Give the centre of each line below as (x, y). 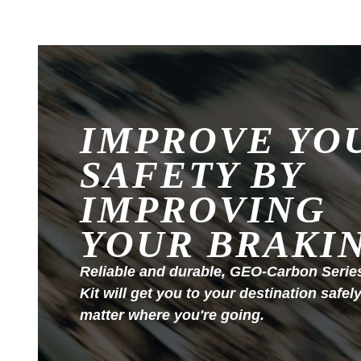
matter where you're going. (172, 315)
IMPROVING (203, 209)
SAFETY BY (192, 174)
